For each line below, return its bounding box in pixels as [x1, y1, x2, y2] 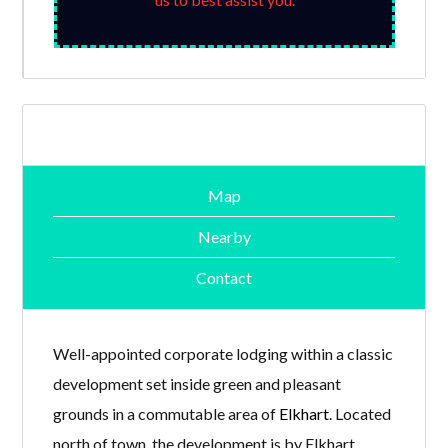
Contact [196, 268, 252, 288]
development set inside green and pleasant [53, 373, 342, 393]
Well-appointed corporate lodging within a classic [53, 343, 394, 363]
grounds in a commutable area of [53, 403, 280, 423]
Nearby [197, 227, 251, 247]
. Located [329, 403, 392, 423]
